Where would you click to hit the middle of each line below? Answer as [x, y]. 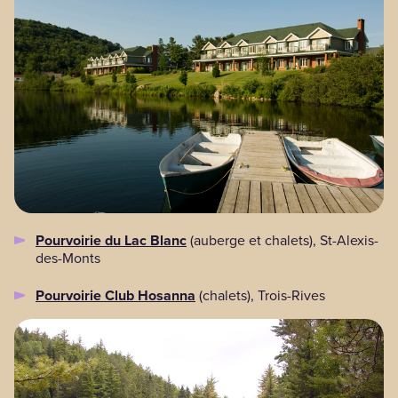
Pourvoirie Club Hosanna [115, 296]
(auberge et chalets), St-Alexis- [283, 241]
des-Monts [68, 259]
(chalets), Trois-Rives [260, 296]
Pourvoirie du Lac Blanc [111, 241]
